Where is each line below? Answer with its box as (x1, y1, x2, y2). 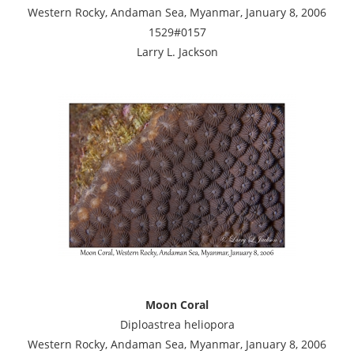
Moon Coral (145, 296, 209, 312)
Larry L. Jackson (136, 43, 218, 59)
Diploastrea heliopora (119, 316, 235, 332)
